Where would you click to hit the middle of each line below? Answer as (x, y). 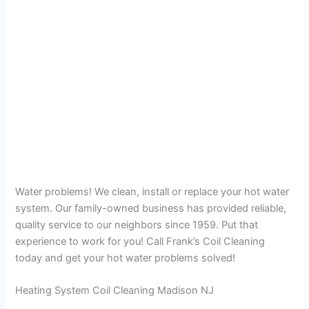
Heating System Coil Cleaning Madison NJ (115, 291)
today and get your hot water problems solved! (126, 258)
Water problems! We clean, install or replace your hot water (152, 191)
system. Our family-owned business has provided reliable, (151, 208)
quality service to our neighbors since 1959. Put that (137, 225)
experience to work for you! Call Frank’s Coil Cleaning (140, 241)
